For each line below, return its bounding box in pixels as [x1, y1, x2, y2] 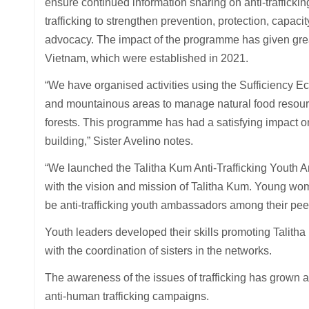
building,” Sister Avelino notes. [44, 135, 193, 147]
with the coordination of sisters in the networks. [44, 245, 275, 257]
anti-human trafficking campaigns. [44, 290, 209, 302]
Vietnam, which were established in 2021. [44, 52, 248, 64]
